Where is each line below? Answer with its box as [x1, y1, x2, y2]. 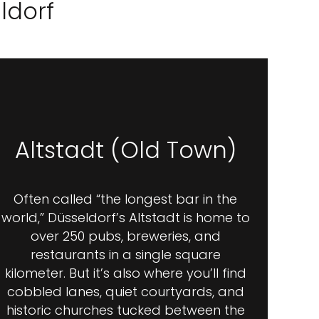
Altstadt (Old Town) [14, 134, 236, 166]
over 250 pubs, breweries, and [30, 227, 221, 245]
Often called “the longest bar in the [14, 190, 237, 208]
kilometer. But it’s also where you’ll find [4, 264, 246, 282]
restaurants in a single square [30, 246, 221, 263]
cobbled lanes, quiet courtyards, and [6, 283, 244, 300]
